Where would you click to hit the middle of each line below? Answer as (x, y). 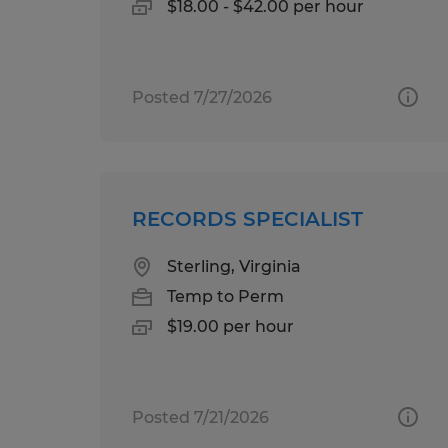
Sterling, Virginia (234, 266)
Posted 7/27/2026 (202, 97)
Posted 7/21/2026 (200, 417)
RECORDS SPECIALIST (247, 218)
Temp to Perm (225, 296)
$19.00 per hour (230, 326)
